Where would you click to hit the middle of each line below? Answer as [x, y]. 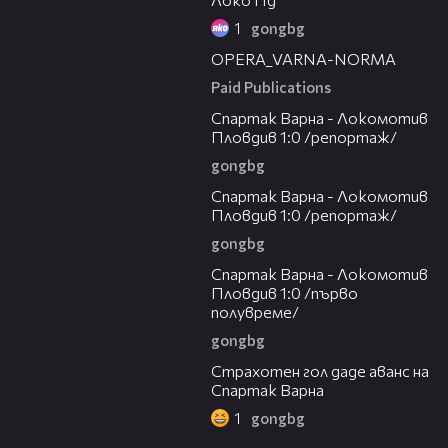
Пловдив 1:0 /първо [284, 293]
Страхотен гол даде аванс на [320, 371]
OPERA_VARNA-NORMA [303, 59]
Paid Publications [271, 87]
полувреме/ [255, 312]
